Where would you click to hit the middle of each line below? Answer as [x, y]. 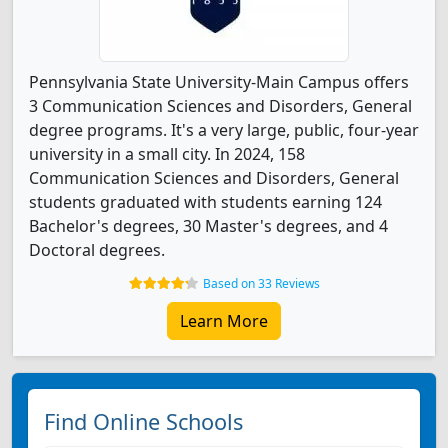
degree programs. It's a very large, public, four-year [224, 130]
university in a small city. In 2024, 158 [167, 154]
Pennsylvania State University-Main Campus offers [219, 82]
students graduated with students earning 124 [205, 202]
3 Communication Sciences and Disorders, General [220, 106]
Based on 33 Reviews [261, 283]
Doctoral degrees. [97, 250]
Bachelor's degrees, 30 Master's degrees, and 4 [208, 226]
